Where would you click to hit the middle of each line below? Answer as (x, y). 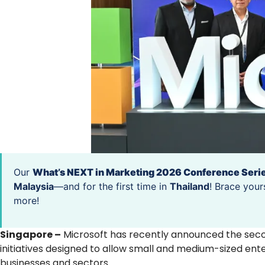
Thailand (190, 186)
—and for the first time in (112, 186)
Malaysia (34, 186)
